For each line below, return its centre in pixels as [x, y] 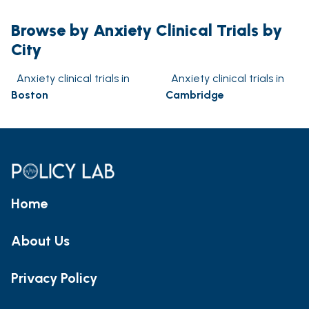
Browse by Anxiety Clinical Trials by [147, 30]
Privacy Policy [54, 278]
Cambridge [195, 95]
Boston [30, 95]
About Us [40, 240]
